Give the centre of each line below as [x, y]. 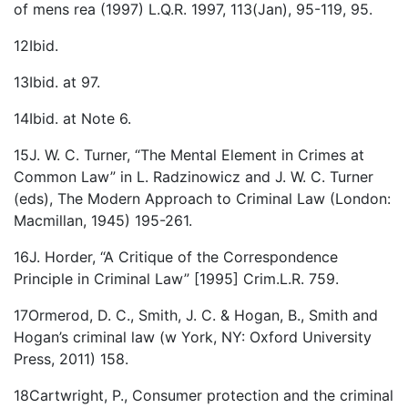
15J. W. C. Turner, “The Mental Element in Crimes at [189, 155]
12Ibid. [36, 46]
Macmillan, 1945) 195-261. [103, 221]
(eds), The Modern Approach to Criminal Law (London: [202, 199]
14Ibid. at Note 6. [72, 119]
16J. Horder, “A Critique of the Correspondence [176, 257]
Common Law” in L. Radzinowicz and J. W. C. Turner [194, 177]
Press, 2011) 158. [71, 359]
